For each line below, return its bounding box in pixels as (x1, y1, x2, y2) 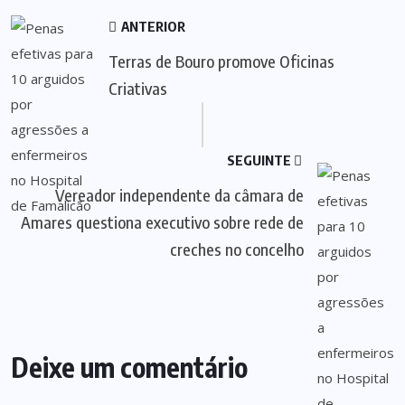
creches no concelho (170, 239, 304, 259)
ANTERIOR (118, 18, 185, 34)
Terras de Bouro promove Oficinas (108, 51, 334, 71)
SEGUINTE (227, 152, 294, 168)
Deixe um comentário (11, 350, 248, 384)
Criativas (108, 78, 167, 99)
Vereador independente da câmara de (55, 184, 304, 205)
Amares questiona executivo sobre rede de (21, 212, 304, 232)
